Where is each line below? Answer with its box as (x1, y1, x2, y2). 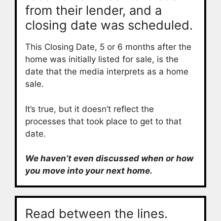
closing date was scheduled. (25, 17, 193, 33)
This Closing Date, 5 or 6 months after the (25, 42, 191, 52)
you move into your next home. (25, 166, 152, 176)
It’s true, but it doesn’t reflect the (25, 104, 154, 114)
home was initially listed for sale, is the (25, 54, 179, 64)
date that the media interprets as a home (25, 67, 188, 76)
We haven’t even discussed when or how (25, 153, 193, 163)
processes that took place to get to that (25, 116, 182, 126)
